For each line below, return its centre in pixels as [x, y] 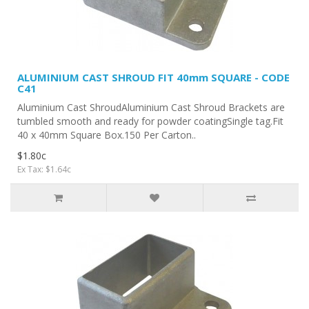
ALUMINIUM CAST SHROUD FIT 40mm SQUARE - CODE [153, 77]
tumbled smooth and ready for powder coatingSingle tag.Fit [150, 121]
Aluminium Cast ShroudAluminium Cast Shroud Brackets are [151, 107]
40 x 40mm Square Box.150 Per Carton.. [107, 135]
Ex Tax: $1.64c [44, 169]
